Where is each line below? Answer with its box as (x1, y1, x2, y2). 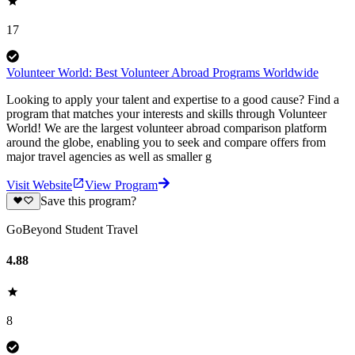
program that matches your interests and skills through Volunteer (6, 106, 326, 120)
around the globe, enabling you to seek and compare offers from (6, 135, 326, 149)
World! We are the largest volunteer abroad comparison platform (6, 120, 326, 135)
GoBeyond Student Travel (6, 223, 138, 237)
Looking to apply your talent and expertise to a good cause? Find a (6, 92, 339, 106)
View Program (85, 177, 158, 192)
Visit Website (6, 177, 72, 192)
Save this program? (40, 194, 136, 208)
